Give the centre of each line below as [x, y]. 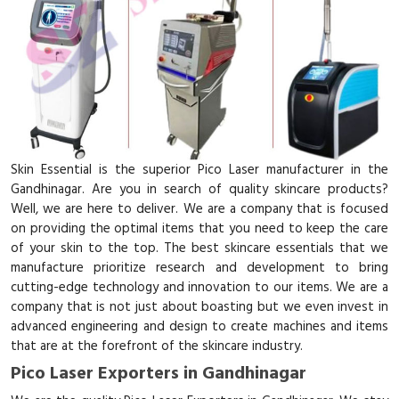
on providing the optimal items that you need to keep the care [199, 229]
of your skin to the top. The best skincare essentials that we [199, 248]
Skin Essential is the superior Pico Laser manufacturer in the [199, 170]
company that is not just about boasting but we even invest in [199, 307]
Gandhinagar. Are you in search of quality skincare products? [199, 190]
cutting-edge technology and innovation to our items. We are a [199, 288]
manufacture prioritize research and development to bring [199, 268]
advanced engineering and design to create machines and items [199, 327]
